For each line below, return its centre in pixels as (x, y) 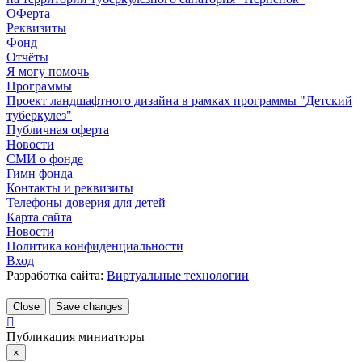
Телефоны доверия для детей (86, 202)
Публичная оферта (58, 129)
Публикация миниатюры (76, 336)
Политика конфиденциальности (95, 246)
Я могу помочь (48, 71)
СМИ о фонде (45, 158)
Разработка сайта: (55, 275)
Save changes (89, 306)
